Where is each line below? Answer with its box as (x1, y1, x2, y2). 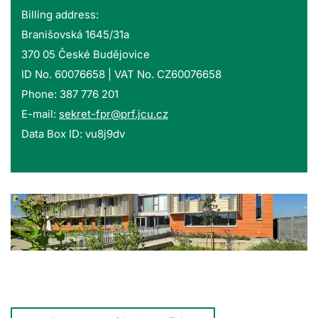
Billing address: (21, 7, 99, 21)
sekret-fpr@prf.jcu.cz (59, 106, 168, 121)
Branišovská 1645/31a (21, 27, 129, 41)
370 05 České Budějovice (21, 47, 150, 61)
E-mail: (21, 106, 59, 121)
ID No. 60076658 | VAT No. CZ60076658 (21, 67, 221, 81)
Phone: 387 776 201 (21, 87, 119, 101)
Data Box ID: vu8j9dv (21, 126, 125, 141)
